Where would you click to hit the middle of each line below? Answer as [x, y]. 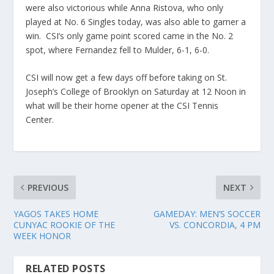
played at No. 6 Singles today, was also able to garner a [136, 21]
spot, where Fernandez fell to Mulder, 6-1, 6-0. [118, 50]
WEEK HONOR [43, 236]
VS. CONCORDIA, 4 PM [215, 225]
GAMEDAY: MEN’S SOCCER [207, 214]
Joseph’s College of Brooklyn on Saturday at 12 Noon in [136, 92]
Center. [40, 120]
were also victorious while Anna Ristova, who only [125, 7]
